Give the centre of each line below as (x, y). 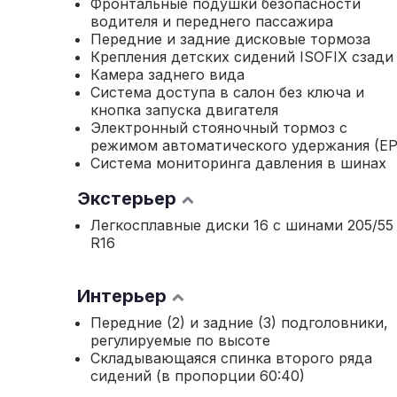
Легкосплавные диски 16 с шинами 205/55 (182, 225)
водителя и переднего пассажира (212, 21)
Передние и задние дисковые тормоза (230, 39)
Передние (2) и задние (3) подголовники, (239, 323)
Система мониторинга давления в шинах (238, 163)
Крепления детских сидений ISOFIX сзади (242, 57)
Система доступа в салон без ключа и (227, 92)
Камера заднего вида (167, 74)
